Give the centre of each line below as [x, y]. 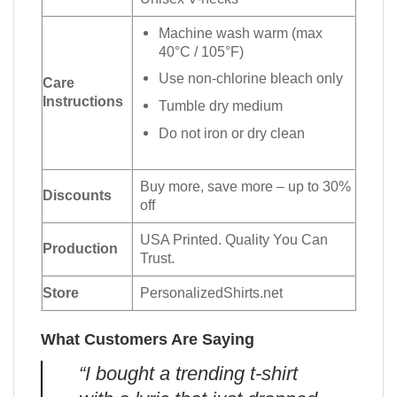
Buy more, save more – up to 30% [246, 186]
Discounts [77, 195]
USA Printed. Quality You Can [234, 239]
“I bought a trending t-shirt [188, 373]
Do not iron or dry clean [232, 132]
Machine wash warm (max [241, 32]
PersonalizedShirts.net [212, 292]
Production [80, 248]
